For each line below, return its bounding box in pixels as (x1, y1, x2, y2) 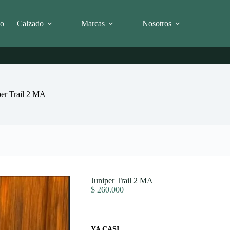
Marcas (81, 18, 105, 28)
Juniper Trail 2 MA (90, 176, 153, 185)
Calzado (16, 18, 44, 28)
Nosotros (142, 18, 171, 28)
